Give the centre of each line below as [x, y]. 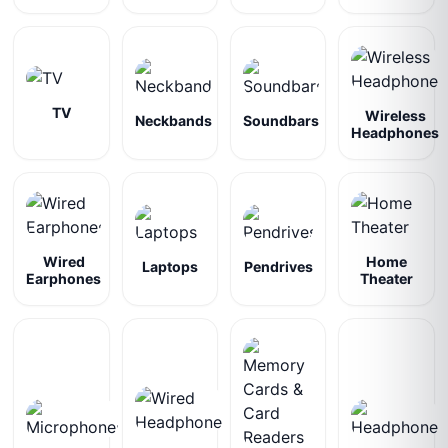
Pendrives [278, 266]
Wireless [395, 115]
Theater [386, 278]
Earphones [64, 278]
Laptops [169, 266]
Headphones [395, 132]
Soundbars [280, 120]
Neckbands [173, 120]
